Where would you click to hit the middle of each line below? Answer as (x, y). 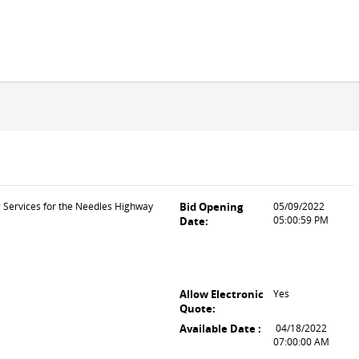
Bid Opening (211, 207)
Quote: (198, 309)
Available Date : (220, 329)
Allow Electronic (222, 294)
